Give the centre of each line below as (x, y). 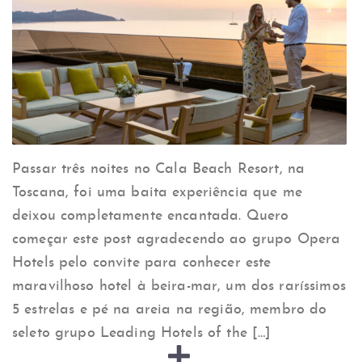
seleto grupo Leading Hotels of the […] (142, 333)
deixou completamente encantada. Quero (151, 216)
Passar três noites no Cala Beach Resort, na (159, 169)
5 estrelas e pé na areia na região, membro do (170, 309)
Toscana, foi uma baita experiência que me (157, 192)
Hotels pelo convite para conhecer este (142, 263)
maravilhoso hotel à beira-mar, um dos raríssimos (179, 286)
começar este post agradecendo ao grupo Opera (177, 239)
